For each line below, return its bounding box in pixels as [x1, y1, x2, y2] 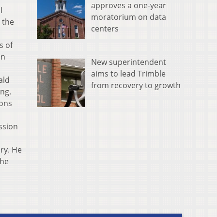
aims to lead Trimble [91, 68, 166, 79]
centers [91, 23, 119, 34]
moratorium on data [91, 12, 166, 23]
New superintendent [91, 57, 166, 68]
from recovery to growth [91, 80, 181, 91]
